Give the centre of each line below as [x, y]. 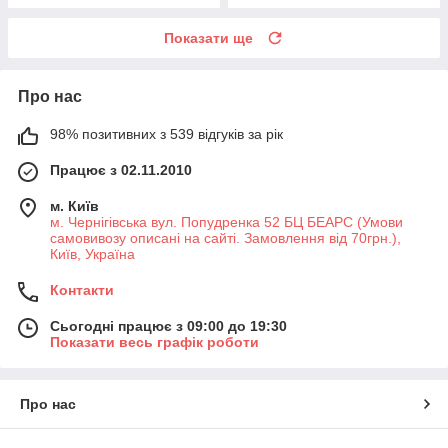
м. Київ [74, 205]
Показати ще [208, 37]
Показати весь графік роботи [154, 341]
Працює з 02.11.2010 [121, 169]
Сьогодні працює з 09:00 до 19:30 [168, 325]
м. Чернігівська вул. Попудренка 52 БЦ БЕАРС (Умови [226, 221]
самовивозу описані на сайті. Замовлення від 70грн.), [225, 237]
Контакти [82, 289]
